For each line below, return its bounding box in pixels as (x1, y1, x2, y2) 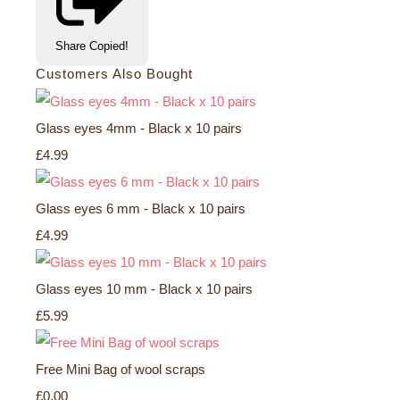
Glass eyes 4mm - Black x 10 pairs (36, 120, 242, 136)
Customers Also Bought (36, 66, 193, 82)
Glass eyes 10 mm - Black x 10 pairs (36, 280, 253, 296)
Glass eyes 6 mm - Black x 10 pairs (36, 200, 246, 216)
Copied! (89, 39, 129, 54)
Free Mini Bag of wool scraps (36, 361, 205, 377)
